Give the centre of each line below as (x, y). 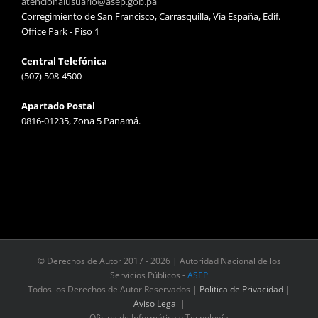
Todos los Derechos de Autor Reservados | (114, 289)
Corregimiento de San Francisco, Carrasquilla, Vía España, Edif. (151, 16)
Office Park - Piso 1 (60, 31)
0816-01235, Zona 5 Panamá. (81, 120)
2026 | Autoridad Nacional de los (215, 261)
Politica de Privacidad (241, 289)
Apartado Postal (58, 105)
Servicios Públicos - (149, 275)
